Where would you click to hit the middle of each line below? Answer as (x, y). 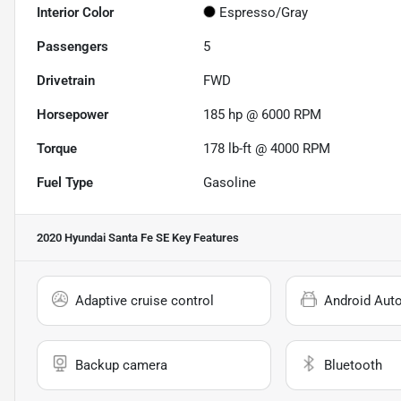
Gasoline (230, 183)
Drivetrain (66, 81)
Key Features (204, 238)
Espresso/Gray (264, 13)
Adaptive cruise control (145, 301)
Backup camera (121, 366)
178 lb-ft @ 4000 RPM (267, 149)
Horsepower (73, 115)
